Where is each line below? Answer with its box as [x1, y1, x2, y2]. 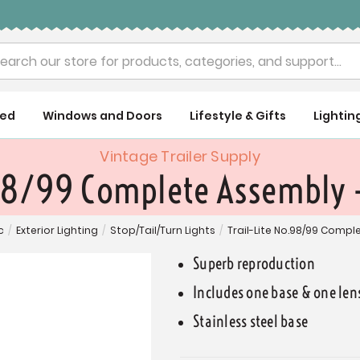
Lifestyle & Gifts [189, 108, 286, 124]
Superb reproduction [193, 253, 315, 274]
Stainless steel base [193, 311, 309, 332]
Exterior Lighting [15, 223, 98, 238]
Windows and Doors [43, 108, 163, 124]
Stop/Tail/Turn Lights [109, 223, 215, 238]
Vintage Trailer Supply [100, 146, 260, 166]
